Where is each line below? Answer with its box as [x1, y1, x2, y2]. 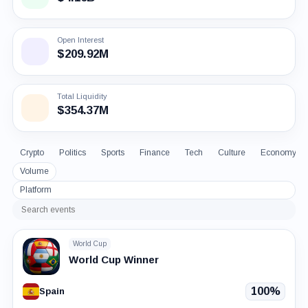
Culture [217, 147, 245, 157]
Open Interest [56, 35, 104, 44]
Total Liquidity [56, 91, 107, 100]
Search [19, 208, 54, 221]
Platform [19, 184, 52, 195]
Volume [19, 166, 49, 176]
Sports [100, 147, 124, 157]
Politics [58, 147, 86, 157]
